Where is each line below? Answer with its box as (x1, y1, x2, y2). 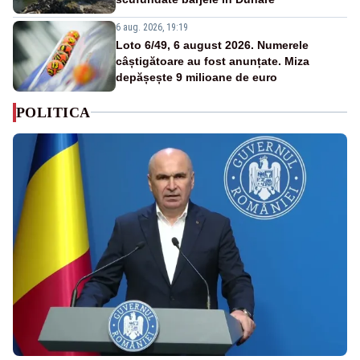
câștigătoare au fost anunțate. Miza (116, 54, 309, 67)
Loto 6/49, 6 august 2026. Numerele (116, 38, 309, 51)
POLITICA (16, 104, 91, 121)
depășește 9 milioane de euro (116, 70, 277, 84)
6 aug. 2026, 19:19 (116, 21, 188, 33)
